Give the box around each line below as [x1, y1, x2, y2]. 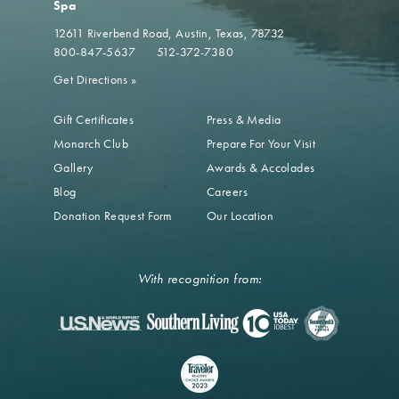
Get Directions [53, 71, 132, 87]
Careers [207, 183, 248, 199]
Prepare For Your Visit [207, 135, 316, 151]
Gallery [53, 159, 93, 175]
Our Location [207, 208, 274, 224]
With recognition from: [137, 270, 262, 288]
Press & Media [207, 111, 281, 127]
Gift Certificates [53, 111, 134, 127]
